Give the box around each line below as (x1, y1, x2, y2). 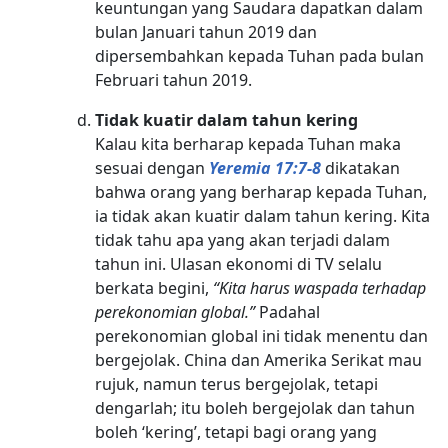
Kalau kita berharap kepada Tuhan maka (95, 132, 402, 155)
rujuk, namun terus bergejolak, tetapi (95, 372, 379, 395)
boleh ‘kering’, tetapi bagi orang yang (95, 420, 378, 443)
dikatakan (321, 156, 401, 179)
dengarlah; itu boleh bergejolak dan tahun (95, 396, 416, 419)
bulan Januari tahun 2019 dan (95, 20, 318, 43)
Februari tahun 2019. (95, 68, 253, 91)
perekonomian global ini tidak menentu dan (95, 324, 429, 347)
